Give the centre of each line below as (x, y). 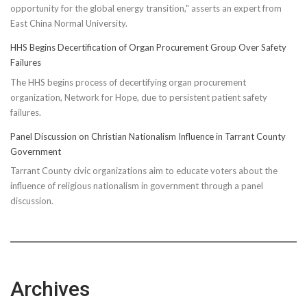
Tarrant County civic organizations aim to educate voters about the (144, 171)
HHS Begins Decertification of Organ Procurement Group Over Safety (148, 48)
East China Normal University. (69, 24)
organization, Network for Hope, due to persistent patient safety (139, 97)
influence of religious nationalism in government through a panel (137, 186)
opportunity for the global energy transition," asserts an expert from (146, 9)
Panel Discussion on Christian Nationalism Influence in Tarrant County (148, 136)
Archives (50, 289)
